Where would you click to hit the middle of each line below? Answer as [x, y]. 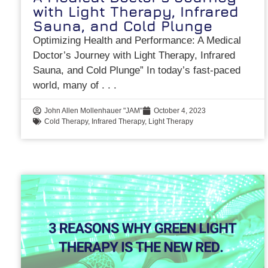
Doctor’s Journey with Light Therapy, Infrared [134, 55]
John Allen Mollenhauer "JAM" [94, 110]
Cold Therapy [66, 121]
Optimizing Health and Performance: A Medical [137, 40]
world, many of [68, 85]
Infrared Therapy [118, 121]
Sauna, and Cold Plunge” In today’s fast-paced [137, 70]
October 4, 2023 [180, 110]
